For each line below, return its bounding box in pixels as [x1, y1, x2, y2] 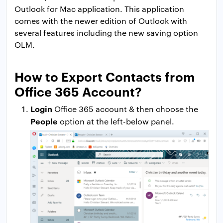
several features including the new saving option [14, 27, 198, 38]
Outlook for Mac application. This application [14, 3, 184, 14]
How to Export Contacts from [14, 67, 195, 85]
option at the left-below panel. [58, 116, 174, 127]
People [30, 115, 58, 127]
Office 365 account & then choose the [52, 104, 198, 114]
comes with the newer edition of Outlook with [14, 15, 187, 26]
